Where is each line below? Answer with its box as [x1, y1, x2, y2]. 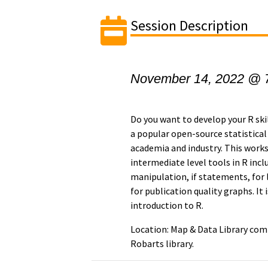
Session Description [130, 16, 249, 35]
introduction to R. [130, 199, 204, 211]
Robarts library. [130, 237, 194, 249]
